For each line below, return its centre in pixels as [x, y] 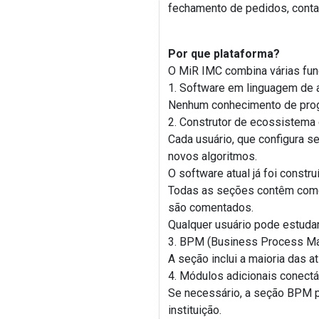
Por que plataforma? [224, 54]
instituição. [195, 310]
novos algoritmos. [213, 156]
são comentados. [211, 208]
